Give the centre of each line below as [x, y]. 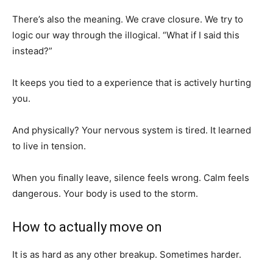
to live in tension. [49, 146]
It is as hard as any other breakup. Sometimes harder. [127, 254]
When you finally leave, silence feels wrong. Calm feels [131, 178]
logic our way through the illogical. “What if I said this [126, 35]
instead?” [32, 51]
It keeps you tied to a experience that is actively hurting [132, 83]
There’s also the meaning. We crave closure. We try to [128, 19]
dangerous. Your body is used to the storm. [105, 193]
